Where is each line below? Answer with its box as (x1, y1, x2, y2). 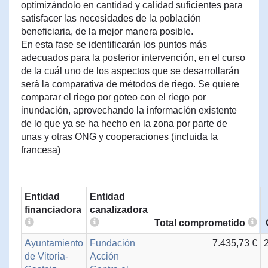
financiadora (25, 205, 81, 215)
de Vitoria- (25, 251, 68, 261)
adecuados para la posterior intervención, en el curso (21, 53, 245, 63)
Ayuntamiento (25, 238, 83, 248)
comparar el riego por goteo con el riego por (21, 92, 206, 102)
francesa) (21, 145, 60, 155)
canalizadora (90, 205, 148, 215)
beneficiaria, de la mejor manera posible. (21, 26, 193, 36)
